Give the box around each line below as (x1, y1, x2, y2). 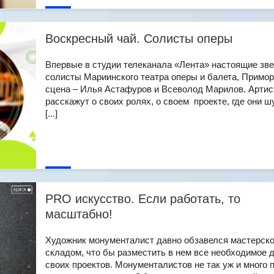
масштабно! (45, 207, 113, 221)
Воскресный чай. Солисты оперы (45, 32, 232, 45)
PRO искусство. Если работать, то (45, 192, 240, 206)
